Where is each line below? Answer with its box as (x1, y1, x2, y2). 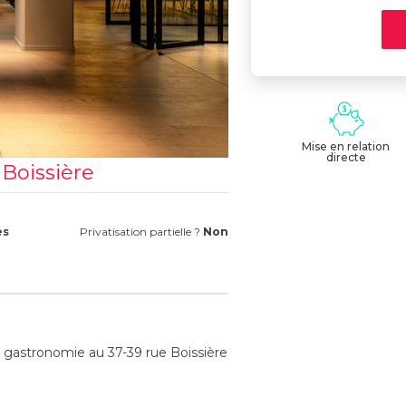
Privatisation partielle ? (79, 225, 203, 239)
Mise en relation (302, 140, 391, 153)
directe (325, 150, 366, 164)
